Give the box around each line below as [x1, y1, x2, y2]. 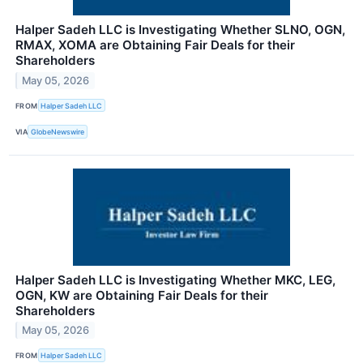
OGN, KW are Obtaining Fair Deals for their [15, 287, 268, 303]
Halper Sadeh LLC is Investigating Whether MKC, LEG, [15, 271, 335, 288]
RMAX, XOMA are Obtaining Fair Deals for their [15, 37, 295, 53]
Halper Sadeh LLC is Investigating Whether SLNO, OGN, [15, 22, 345, 38]
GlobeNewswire [31, 126, 85, 136]
